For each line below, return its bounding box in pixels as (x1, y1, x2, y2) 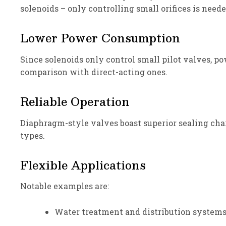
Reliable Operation (20, 91, 130, 110)
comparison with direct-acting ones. (20, 66, 167, 77)
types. (20, 130, 45, 141)
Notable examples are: (20, 181, 109, 192)
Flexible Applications (20, 155, 146, 174)
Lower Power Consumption (20, 28, 180, 47)
